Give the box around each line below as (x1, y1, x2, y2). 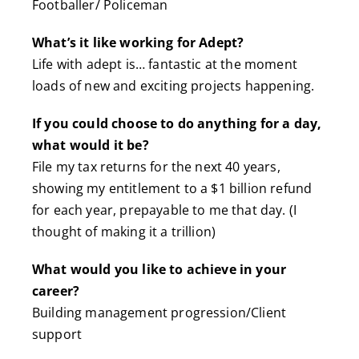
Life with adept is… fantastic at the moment (31, 54, 297, 73)
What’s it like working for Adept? (31, 33, 244, 51)
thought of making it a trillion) (31, 222, 216, 240)
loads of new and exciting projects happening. (31, 76, 315, 95)
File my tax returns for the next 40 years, (31, 157, 280, 175)
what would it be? (31, 135, 149, 154)
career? (31, 281, 80, 300)
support (31, 325, 83, 343)
